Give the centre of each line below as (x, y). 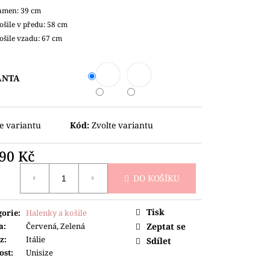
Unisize (39, 252)
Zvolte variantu (123, 125)
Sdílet (159, 240)
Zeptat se (166, 226)
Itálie (36, 239)
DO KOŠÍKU (156, 178)
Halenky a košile (56, 212)
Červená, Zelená (55, 226)
